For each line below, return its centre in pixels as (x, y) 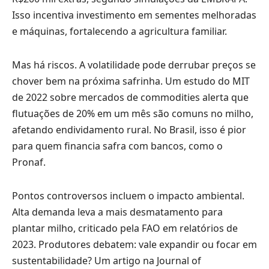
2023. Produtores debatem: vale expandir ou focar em (134, 244)
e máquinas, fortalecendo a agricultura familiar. (119, 31)
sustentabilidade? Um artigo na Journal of (107, 260)
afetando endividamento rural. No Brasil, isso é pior (129, 129)
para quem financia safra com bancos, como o (117, 146)
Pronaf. (29, 162)
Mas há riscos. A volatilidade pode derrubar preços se (134, 65)
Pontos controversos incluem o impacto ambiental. (128, 195)
